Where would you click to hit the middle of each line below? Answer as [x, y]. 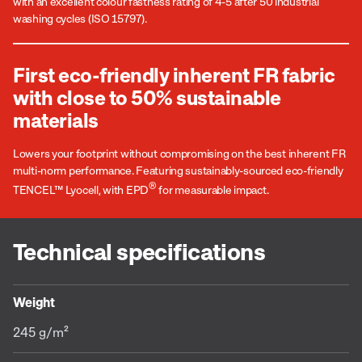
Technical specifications [139, 251]
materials [56, 120]
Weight [34, 302]
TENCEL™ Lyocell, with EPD [81, 189]
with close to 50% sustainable [147, 97]
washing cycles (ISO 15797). [80, 18]
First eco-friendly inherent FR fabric [174, 75]
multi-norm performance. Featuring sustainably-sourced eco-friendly [178, 170]
